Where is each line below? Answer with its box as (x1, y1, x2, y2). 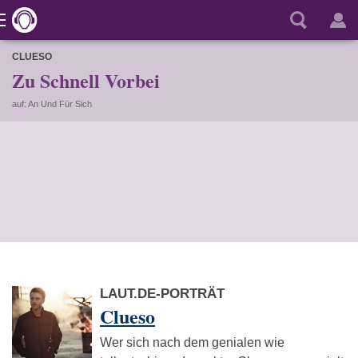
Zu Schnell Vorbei (12, 66, 160, 94)
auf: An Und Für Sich (12, 99, 92, 109)
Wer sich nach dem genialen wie (100, 336, 284, 349)
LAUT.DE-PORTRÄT (100, 286, 225, 301)
